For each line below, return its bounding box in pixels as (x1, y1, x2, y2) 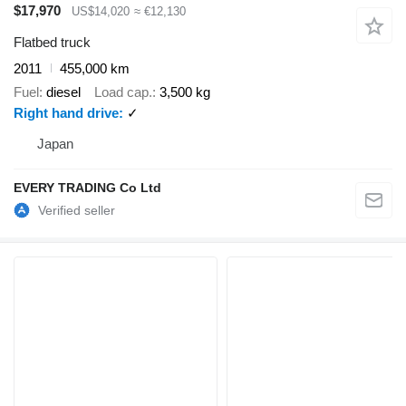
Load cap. (94, 84, 152, 101)
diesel (46, 84, 81, 101)
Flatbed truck (14, 34, 91, 50)
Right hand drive (14, 105, 119, 121)
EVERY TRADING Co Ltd (14, 180, 161, 196)
